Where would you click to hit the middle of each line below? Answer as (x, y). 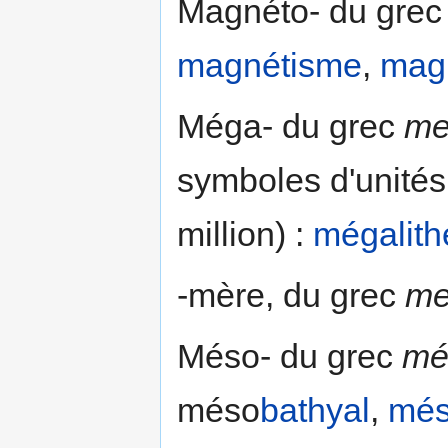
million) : (245, 233)
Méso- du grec (289, 355)
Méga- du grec (290, 125)
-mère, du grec (291, 294)
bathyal (315, 409)
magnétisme (269, 64)
